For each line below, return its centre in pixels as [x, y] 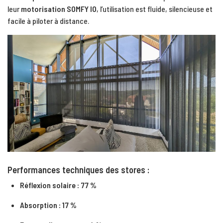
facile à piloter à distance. [48, 20]
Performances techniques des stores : [79, 170]
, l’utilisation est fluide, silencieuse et [155, 8]
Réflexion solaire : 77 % [58, 185]
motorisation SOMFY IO [59, 8]
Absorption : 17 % [48, 205]
